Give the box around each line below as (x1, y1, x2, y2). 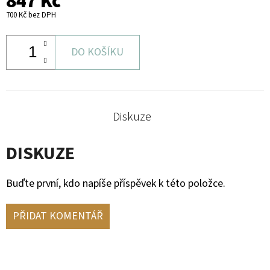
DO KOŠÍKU (71, 44, 124, 60)
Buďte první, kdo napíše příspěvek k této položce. (6, 175, 225, 191)
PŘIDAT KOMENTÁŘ (13, 208, 103, 224)
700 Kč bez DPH (6, 9, 56, 20)
